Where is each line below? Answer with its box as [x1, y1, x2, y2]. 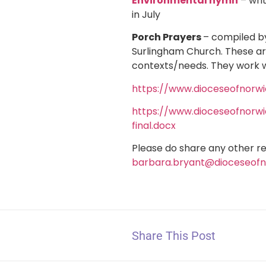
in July [132, 7, 160, 21]
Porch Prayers [132, 30, 203, 45]
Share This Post [132, 228, 216, 243]
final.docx [132, 118, 176, 132]
